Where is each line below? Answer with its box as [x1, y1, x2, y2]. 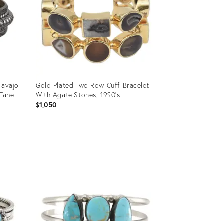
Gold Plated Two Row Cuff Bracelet [35, 80, 149, 90]
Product [35, 139, 59, 148]
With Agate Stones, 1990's [35, 89, 120, 99]
